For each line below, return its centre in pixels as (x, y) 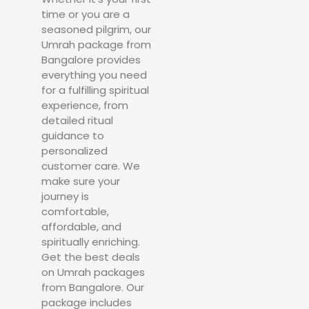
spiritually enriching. (91, 241)
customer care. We (91, 166)
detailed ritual (77, 120)
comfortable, (75, 211)
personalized (74, 150)
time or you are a (86, 14)
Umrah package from (96, 44)
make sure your (81, 181)
